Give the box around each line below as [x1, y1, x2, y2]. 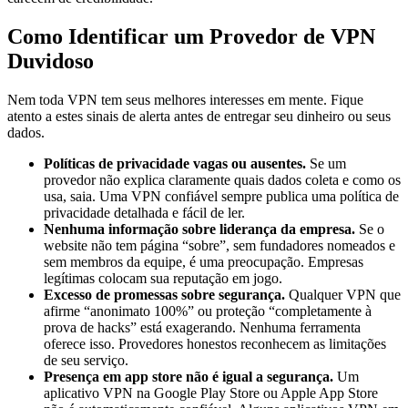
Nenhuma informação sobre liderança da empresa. [44, 221, 355, 238]
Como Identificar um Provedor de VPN [7, 25, 375, 49]
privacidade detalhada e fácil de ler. [44, 205, 245, 221]
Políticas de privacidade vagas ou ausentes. [44, 156, 306, 172]
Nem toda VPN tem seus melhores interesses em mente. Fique [7, 92, 363, 108]
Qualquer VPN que [285, 287, 401, 303]
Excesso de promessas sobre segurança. [44, 287, 285, 303]
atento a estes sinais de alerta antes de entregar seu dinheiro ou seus [7, 108, 391, 125]
